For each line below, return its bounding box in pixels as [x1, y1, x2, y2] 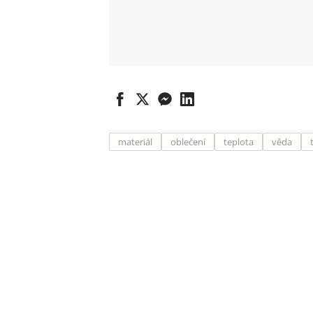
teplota [224, 136, 254, 148]
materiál [118, 136, 152, 148]
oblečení [170, 136, 205, 148]
